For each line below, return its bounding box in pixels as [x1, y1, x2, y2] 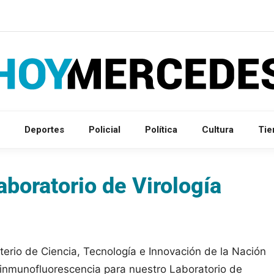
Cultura [202, 124, 234, 135]
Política [145, 124, 177, 135]
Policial [89, 124, 120, 135]
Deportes [24, 124, 64, 135]
